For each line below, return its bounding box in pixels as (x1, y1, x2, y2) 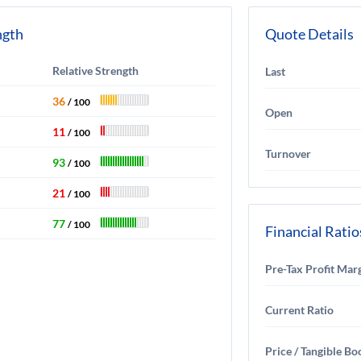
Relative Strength (52, 64, 139, 77)
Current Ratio (265, 303, 334, 317)
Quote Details (265, 25, 354, 43)
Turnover (265, 147, 311, 160)
